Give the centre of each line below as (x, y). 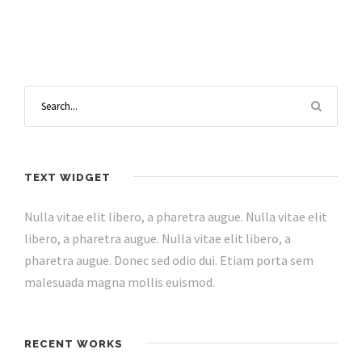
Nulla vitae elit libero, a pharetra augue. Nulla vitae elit (176, 216)
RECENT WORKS (74, 343)
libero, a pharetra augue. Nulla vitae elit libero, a (158, 238)
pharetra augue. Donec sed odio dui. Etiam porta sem (169, 260)
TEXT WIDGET (67, 177)
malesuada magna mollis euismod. (120, 282)
